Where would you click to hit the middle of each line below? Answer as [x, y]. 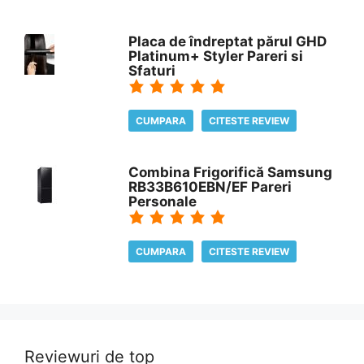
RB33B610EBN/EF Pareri [210, 186]
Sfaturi [152, 70]
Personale [163, 201]
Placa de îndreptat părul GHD [228, 41]
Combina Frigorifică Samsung [231, 172]
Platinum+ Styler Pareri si [216, 56]
